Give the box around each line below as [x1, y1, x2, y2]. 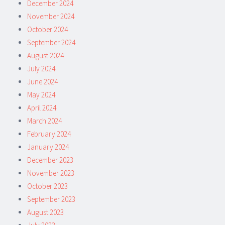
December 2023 [27, 155, 73, 165]
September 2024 [27, 37, 75, 47]
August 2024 [27, 50, 64, 60]
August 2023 [27, 207, 64, 217]
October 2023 [27, 181, 68, 191]
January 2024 [27, 142, 69, 152]
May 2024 [27, 89, 55, 99]
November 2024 [27, 11, 74, 21]
